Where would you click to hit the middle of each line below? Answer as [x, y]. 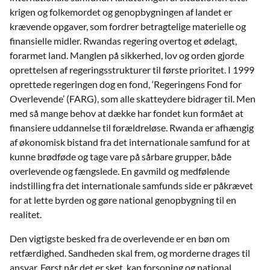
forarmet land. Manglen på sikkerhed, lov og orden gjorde [127, 55]
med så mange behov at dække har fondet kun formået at [127, 113]
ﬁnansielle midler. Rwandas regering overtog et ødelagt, [123, 40]
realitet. [26, 214]
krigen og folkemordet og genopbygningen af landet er [121, 11]
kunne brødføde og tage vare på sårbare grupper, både [121, 156]
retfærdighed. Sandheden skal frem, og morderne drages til [130, 253]
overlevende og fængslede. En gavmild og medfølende [120, 171]
